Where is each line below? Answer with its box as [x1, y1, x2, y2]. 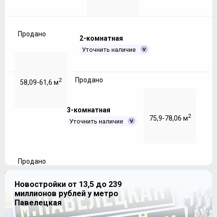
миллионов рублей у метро [15, 189, 118, 199]
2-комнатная [79, 34, 123, 43]
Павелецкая [15, 198, 62, 208]
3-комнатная [67, 106, 110, 114]
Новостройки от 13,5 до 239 [15, 180, 122, 189]
